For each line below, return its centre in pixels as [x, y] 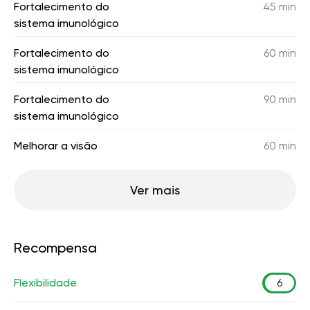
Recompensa [55, 248]
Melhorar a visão [56, 146]
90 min [280, 99]
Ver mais [155, 190]
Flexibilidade [45, 283]
